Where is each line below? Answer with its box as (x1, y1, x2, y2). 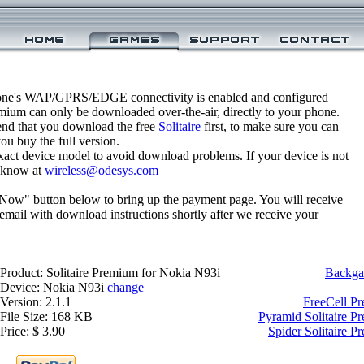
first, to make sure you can (201, 119, 339, 133)
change (107, 280, 144, 294)
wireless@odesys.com (45, 163, 158, 177)
